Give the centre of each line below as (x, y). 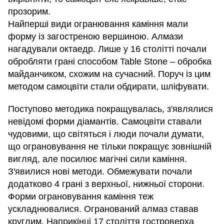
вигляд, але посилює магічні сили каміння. (97, 159)
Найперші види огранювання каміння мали (98, 24)
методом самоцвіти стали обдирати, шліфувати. (108, 87)
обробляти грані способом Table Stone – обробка (110, 62)
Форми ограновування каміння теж (81, 197)
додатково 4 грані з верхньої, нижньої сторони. (106, 184)
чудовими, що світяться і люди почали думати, (106, 134)
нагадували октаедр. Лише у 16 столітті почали (107, 49)
